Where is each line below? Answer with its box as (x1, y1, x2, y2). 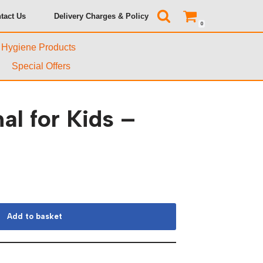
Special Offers (12, 61, 70, 71)
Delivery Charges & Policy (54, 11, 149, 21)
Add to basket (6, 212, 62, 221)
